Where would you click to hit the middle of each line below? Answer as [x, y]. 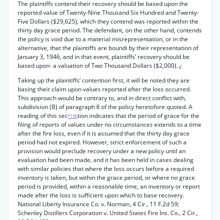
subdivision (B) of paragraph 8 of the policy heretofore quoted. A [105, 107]
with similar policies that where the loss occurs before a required [106, 169]
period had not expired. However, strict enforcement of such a [102, 142]
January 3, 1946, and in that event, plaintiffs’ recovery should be [104, 57]
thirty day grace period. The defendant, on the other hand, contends [110, 30]
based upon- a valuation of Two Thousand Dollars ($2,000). [98, 66]
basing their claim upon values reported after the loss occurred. [104, 89]
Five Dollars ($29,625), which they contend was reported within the [108, 21]
